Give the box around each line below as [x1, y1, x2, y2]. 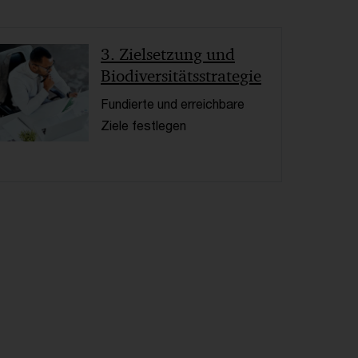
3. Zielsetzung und [100, 44, 235, 66]
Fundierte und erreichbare [100, 96, 245, 112]
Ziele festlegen [100, 117, 186, 133]
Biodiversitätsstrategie [100, 66, 261, 87]
